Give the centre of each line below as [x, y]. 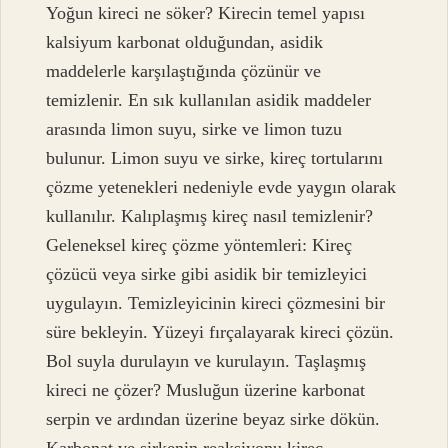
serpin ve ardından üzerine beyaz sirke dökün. [213, 419]
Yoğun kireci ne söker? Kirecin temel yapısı [206, 13]
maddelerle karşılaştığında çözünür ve [184, 71]
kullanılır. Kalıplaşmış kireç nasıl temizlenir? [210, 216]
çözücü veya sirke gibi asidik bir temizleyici [207, 274]
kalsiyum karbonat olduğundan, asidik [185, 42]
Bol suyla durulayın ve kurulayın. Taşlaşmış [206, 361]
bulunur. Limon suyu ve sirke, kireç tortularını [215, 158]
